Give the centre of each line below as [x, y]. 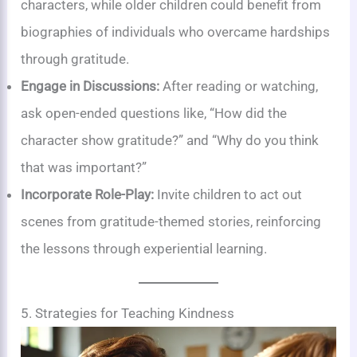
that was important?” [84, 167]
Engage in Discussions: [90, 86]
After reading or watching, [239, 86]
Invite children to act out [228, 194]
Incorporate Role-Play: [88, 194]
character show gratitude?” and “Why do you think [170, 140]
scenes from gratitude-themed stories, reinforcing [171, 221]
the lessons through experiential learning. [144, 248]
